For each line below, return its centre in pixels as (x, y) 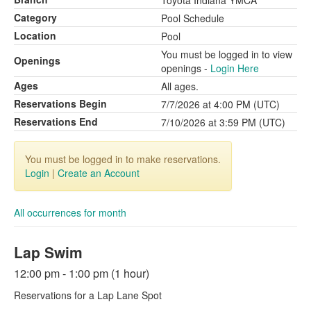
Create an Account (99, 173)
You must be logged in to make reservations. (123, 159)
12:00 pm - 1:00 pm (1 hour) (82, 273)
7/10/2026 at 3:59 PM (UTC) (223, 122)
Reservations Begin (60, 103)
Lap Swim (48, 252)
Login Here (235, 68)
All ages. (180, 86)
